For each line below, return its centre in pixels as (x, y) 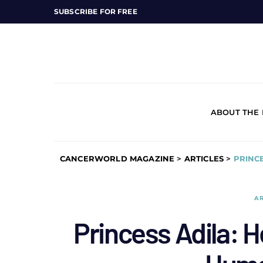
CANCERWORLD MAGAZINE (117, 159)
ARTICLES (204, 159)
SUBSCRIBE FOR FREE (96, 11)
